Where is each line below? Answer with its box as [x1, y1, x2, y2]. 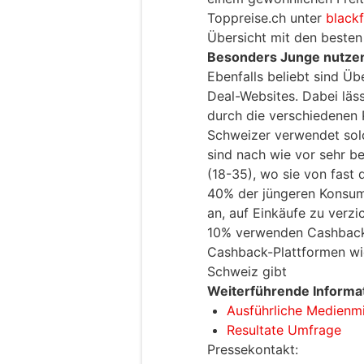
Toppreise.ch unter [207, 10, 326, 27]
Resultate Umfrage [227, 322, 341, 339]
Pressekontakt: [207, 341, 298, 358]
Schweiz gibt [207, 263, 287, 280]
